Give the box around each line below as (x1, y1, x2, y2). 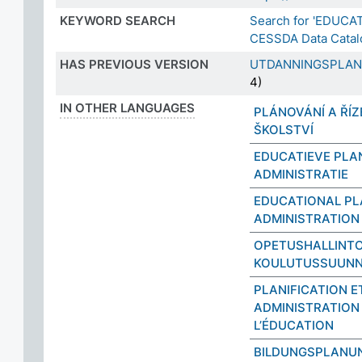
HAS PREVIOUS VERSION (60, 57, 208, 72)
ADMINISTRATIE (254, 166, 348, 182)
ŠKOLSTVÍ (254, 122, 314, 137)
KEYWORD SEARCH (60, 13, 175, 28)
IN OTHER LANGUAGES (60, 100, 195, 116)
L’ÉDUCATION (254, 318, 334, 333)
